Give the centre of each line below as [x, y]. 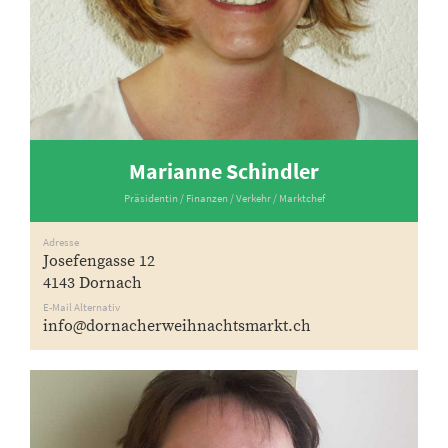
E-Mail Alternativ [81, 307]
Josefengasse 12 [99, 261]
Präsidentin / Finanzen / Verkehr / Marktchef [224, 198]
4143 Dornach [92, 283]
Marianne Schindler [224, 171]
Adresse [61, 242]
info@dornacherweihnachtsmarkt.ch [177, 326]
